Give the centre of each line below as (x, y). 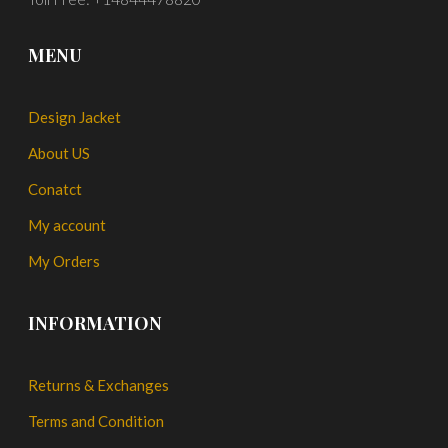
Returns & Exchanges (99, 385)
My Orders (64, 261)
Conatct (55, 189)
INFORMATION (95, 323)
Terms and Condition (96, 421)
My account (67, 225)
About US (59, 153)
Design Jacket (75, 117)
